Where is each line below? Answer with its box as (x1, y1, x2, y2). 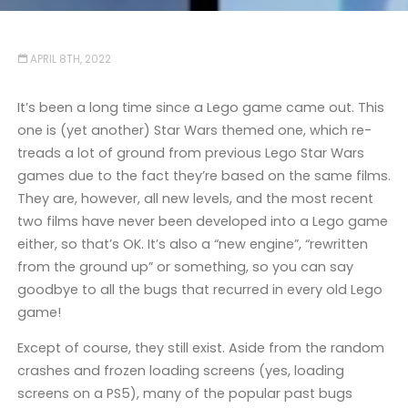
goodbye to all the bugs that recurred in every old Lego (16, 280, 382, 299)
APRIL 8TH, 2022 (30, 52, 112, 67)
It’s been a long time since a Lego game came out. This (16, 97, 384, 117)
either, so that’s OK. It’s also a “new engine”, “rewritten (16, 234, 368, 253)
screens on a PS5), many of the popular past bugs (16, 384, 352, 403)
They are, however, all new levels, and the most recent (16, 189, 373, 208)
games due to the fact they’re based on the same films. (16, 166, 391, 185)
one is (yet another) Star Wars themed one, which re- (16, 120, 372, 139)
